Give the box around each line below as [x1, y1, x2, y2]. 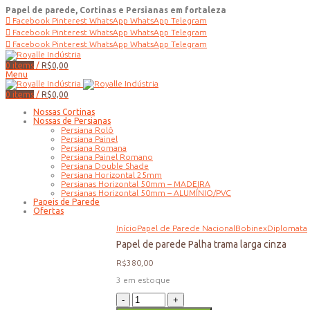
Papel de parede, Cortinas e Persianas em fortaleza [6, 6, 226, 15]
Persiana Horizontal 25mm [61, 170, 162, 179]
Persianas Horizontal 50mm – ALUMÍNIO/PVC [61, 188, 231, 197]
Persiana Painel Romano [61, 152, 153, 161]
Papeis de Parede [33, 197, 100, 206]
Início [116, 224, 137, 232]
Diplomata [267, 224, 307, 232]
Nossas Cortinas [33, 107, 95, 116]
